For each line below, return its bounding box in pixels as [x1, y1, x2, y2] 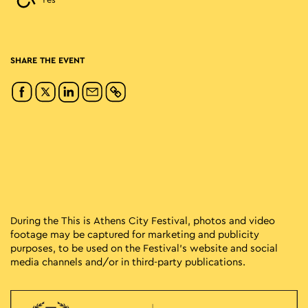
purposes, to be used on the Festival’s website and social [10, 243, 278, 254]
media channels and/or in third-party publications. [10, 257, 245, 268]
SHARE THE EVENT [10, 56, 85, 65]
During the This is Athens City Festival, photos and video [10, 216, 275, 227]
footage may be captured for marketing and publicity [10, 230, 259, 241]
